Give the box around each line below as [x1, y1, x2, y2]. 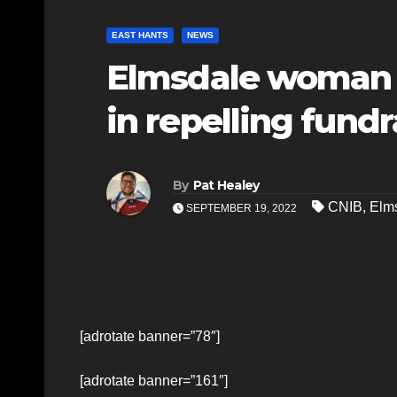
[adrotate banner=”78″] [80, 328, 220, 344]
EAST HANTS [112, 29, 168, 40]
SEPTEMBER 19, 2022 [183, 202, 300, 215]
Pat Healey [192, 177, 260, 194]
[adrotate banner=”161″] [80, 372, 228, 388]
